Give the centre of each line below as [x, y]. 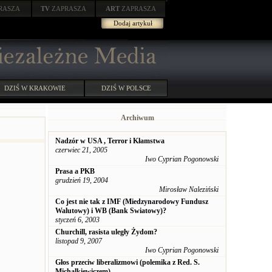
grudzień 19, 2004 [82, 180]
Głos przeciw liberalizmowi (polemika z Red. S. [127, 262]
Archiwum [137, 118]
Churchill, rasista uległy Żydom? [106, 232]
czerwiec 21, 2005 [81, 150]
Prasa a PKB [75, 171]
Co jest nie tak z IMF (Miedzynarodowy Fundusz [132, 202]
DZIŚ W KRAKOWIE [35, 88]
